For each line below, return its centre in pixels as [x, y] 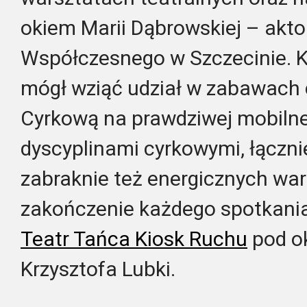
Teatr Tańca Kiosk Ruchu [134, 239]
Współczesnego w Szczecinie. [158, 58]
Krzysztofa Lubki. [98, 269]
